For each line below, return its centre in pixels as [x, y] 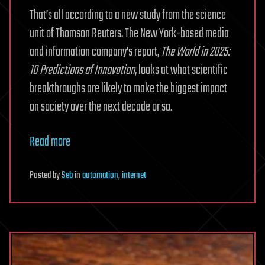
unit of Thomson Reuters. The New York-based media [129, 33]
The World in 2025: [195, 52]
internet [134, 175]
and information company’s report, [95, 52]
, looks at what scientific [181, 70]
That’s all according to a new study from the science [128, 15]
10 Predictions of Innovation [82, 70]
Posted [41, 175]
